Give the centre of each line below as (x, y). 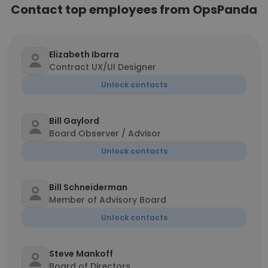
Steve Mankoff (81, 254)
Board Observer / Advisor (105, 133)
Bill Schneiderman (88, 187)
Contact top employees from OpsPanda (134, 10)
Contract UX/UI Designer (103, 67)
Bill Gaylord (74, 121)
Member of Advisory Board (108, 200)
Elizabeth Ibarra (84, 54)
